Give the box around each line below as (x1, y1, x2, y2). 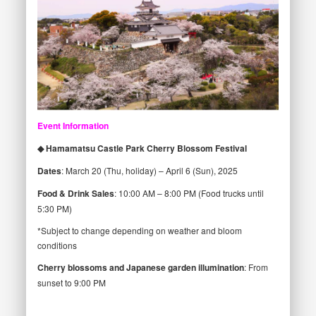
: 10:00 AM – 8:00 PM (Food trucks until (114, 187, 264, 200)
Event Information (37, 119, 109, 133)
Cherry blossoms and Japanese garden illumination (37, 261, 244, 274)
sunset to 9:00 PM (37, 276, 106, 289)
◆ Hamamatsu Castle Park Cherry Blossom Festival (37, 142, 247, 155)
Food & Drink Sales (37, 187, 114, 200)
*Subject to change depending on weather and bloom (37, 224, 242, 237)
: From (243, 261, 268, 274)
